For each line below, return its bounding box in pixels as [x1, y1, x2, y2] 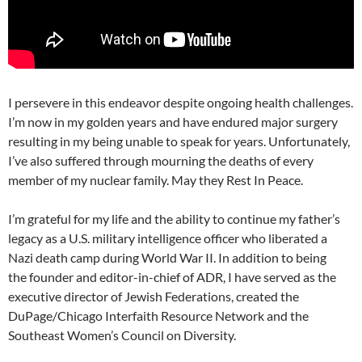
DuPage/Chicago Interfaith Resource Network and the [8, 307, 309, 323]
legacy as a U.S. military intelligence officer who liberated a [8, 229, 327, 246]
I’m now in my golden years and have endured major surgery [8, 113, 338, 129]
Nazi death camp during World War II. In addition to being [8, 249, 326, 265]
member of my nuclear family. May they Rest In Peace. [8, 171, 303, 187]
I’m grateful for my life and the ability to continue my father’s [8, 210, 340, 226]
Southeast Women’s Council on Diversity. [8, 326, 236, 343]
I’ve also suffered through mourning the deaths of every [8, 152, 314, 168]
